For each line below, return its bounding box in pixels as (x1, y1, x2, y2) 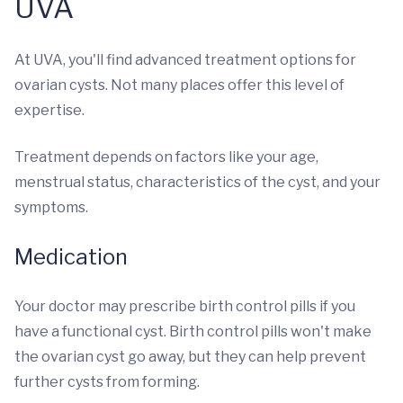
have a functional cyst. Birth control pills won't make (14, 323, 372, 340)
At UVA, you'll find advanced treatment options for (14, 51, 356, 68)
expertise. (14, 102, 85, 119)
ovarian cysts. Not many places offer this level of (14, 76, 345, 94)
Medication (14, 244, 128, 270)
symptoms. (14, 199, 88, 216)
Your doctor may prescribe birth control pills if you (14, 298, 355, 315)
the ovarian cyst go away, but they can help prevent (14, 348, 366, 365)
